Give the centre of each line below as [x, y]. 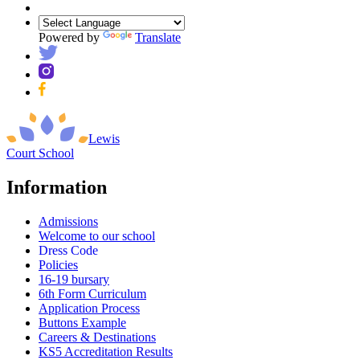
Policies [58, 264]
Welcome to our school [97, 235]
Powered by [71, 37]
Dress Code [68, 250]
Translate [158, 37]
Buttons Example [82, 322]
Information [57, 187]
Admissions [68, 221]
